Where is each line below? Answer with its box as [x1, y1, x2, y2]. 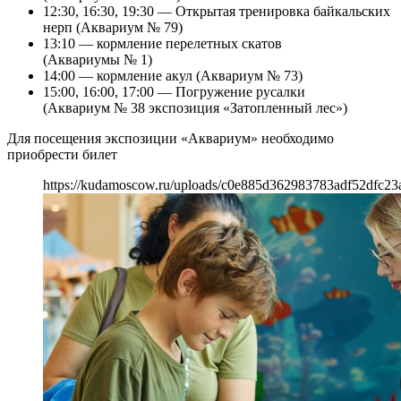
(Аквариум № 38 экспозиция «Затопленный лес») [43, 99, 347, 115]
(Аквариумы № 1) [43, 51, 152, 67]
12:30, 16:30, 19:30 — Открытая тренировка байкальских [43, 3, 390, 19]
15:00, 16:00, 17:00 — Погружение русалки [43, 83, 305, 99]
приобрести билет [7, 146, 117, 162]
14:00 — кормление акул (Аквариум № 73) [43, 67, 303, 83]
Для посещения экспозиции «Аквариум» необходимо [7, 130, 334, 146]
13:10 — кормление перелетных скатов [43, 35, 282, 51]
